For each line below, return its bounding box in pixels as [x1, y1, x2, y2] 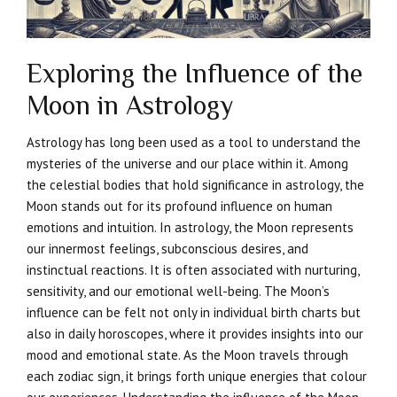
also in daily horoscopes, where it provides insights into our [27, 325, 363, 343]
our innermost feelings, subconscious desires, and [27, 240, 308, 258]
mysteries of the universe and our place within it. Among [27, 155, 348, 173]
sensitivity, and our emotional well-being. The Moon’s [27, 283, 330, 300]
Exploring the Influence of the [27, 58, 362, 90]
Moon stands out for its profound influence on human [27, 198, 332, 215]
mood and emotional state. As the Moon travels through [27, 346, 348, 364]
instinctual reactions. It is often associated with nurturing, [27, 261, 359, 279]
